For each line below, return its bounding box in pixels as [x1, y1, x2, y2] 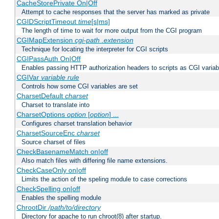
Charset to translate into [22, 101, 89, 109]
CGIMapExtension [16, 36, 75, 44]
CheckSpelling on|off [16, 185, 80, 193]
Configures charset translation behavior [22, 120, 132, 128]
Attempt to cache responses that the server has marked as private [22, 8, 210, 16]
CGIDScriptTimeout [16, 18, 78, 26]
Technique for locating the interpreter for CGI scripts [22, 45, 168, 53]
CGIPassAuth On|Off [16, 55, 81, 63]
